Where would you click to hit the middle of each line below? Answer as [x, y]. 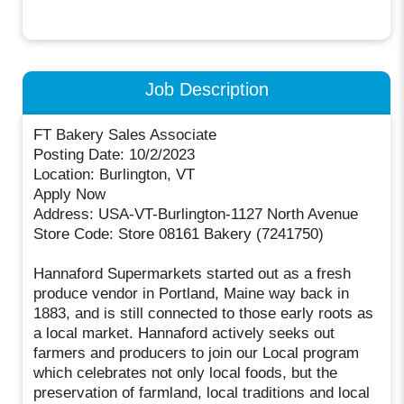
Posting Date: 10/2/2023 [115, 154]
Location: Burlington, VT [115, 174]
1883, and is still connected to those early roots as [204, 313]
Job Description [207, 89]
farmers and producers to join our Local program [197, 353]
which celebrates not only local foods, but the [186, 372]
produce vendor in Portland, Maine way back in [192, 293]
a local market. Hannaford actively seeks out [184, 333]
